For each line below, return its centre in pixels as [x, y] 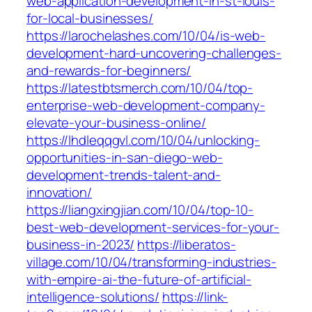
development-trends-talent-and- [124, 175]
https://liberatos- [187, 245]
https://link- [195, 297]
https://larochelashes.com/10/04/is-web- [146, 36]
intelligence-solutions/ [93, 297]
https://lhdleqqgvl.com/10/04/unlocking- [143, 140]
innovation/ [59, 193]
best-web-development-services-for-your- [153, 227]
